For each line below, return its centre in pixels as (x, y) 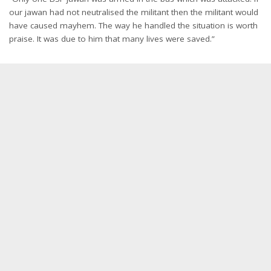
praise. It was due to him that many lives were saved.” (112, 38)
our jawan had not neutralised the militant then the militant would (134, 12)
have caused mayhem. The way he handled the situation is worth (133, 25)
